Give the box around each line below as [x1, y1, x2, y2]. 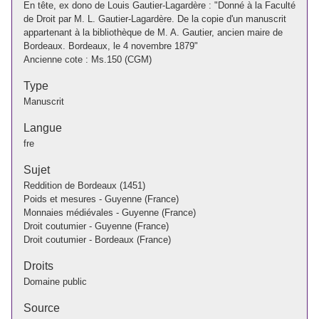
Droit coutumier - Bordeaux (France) [23, 234, 171, 245]
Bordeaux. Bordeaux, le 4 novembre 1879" [23, 40, 198, 51]
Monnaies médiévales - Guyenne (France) [23, 206, 196, 218]
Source [23, 301, 60, 314]
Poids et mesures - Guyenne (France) [23, 193, 179, 204]
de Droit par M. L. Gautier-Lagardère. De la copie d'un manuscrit [23, 13, 286, 24]
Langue [23, 121, 62, 134]
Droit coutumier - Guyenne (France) [23, 220, 169, 231]
